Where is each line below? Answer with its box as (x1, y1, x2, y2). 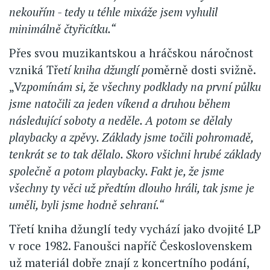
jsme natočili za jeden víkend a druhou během (9, 96, 230, 111)
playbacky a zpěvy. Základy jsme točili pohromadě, (9, 130, 253, 145)
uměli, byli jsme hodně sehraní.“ (9, 197, 164, 213)
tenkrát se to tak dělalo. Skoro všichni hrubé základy (9, 146, 261, 162)
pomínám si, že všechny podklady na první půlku (27, 79, 261, 95)
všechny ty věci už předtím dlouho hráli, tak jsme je (9, 180, 254, 196)
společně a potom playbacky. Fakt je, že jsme (9, 163, 224, 179)
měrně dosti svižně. (154, 62, 256, 78)
